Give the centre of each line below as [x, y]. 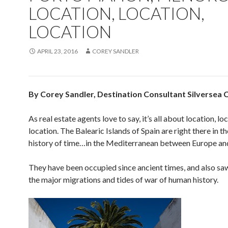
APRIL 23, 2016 [58, 51]
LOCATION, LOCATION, [117, 13]
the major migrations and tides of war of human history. [123, 179]
